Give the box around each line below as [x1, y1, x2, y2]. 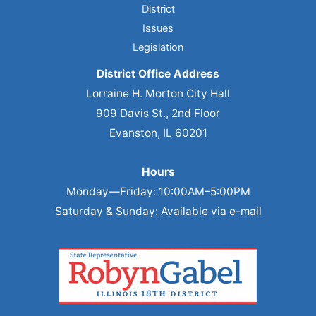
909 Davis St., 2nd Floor [96, 107, 220, 121]
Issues [142, 22, 174, 35]
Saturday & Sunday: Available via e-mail [54, 205, 262, 219]
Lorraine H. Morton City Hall [86, 87, 230, 101]
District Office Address [97, 67, 219, 81]
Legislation [132, 41, 184, 54]
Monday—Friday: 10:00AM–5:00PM [66, 185, 250, 199]
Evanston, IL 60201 [109, 126, 207, 140]
